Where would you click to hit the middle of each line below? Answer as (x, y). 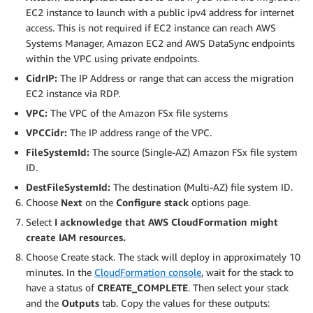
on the (99, 202)
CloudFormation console (148, 272)
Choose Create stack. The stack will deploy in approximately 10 (163, 256)
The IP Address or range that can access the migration (177, 78)
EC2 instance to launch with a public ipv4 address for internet (160, 12)
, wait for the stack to (247, 272)
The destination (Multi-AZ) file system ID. (203, 187)
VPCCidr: (48, 132)
